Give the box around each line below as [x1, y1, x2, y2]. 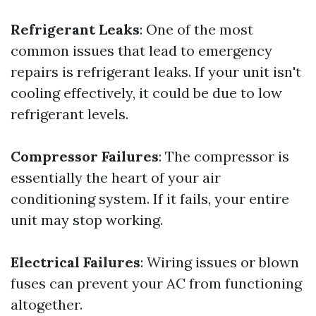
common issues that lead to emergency [11, 42, 272, 59]
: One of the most [140, 20, 253, 38]
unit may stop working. [11, 211, 163, 229]
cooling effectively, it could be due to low [11, 84, 282, 102]
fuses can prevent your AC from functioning [11, 274, 302, 292]
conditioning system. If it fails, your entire [11, 190, 289, 207]
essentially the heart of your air [11, 169, 221, 186]
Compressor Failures [11, 147, 159, 165]
